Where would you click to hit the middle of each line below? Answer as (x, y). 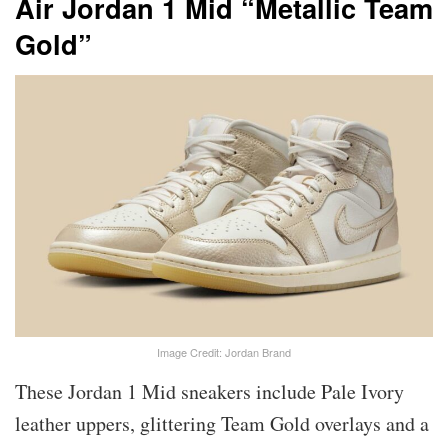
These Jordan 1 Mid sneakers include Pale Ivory (209, 392)
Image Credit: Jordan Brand (224, 352)
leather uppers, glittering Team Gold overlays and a (222, 424)
